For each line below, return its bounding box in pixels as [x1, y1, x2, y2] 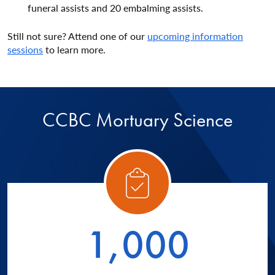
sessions [7, 42, 43, 56]
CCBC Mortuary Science [42, 107, 233, 133]
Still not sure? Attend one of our [7, 28, 147, 43]
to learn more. [43, 42, 106, 56]
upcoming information [147, 28, 243, 43]
